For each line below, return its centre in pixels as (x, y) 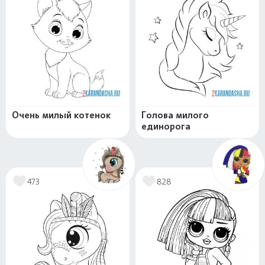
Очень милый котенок (61, 115)
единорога (166, 126)
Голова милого (175, 115)
